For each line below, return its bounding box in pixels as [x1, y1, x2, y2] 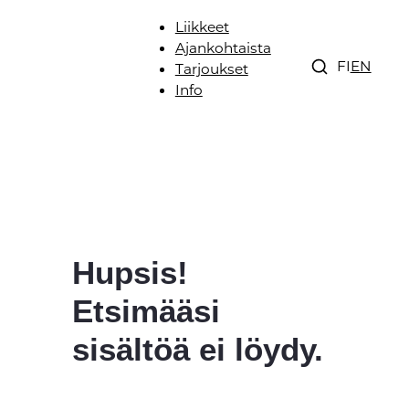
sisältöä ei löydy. [72, 330, 324, 367]
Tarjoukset [174, 59, 248, 78]
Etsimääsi [72, 292, 221, 329]
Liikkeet [174, 17, 229, 36]
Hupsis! [72, 254, 189, 290]
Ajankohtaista [174, 38, 271, 57]
